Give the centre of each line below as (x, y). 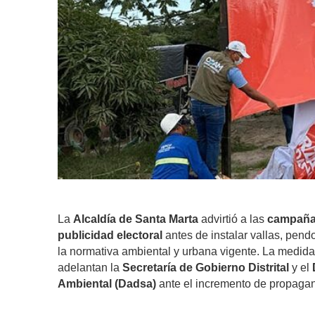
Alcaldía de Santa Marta (136, 219)
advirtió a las (233, 219)
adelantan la (90, 267)
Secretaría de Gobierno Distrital (206, 267)
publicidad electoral (110, 235)
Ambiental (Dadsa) (107, 283)
